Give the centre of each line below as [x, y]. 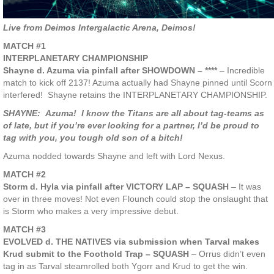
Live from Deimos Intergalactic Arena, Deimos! [99, 28]
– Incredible [241, 71]
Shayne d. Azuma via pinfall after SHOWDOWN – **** [110, 71]
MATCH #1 [24, 46]
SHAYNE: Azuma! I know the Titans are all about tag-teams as [134, 113]
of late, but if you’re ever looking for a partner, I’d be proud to [131, 126]
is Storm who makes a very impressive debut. [91, 211]
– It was [245, 187]
